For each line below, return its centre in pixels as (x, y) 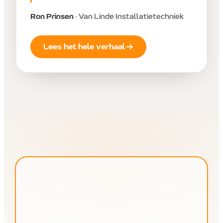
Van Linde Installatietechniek (131, 17)
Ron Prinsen (52, 17)
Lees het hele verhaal (84, 47)
